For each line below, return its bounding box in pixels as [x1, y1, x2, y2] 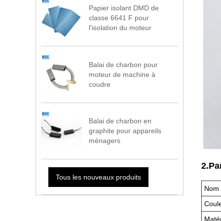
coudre [89, 80, 111, 88]
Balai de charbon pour [89, 60, 158, 69]
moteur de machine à [89, 70, 156, 78]
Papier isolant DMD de [89, 4, 159, 12]
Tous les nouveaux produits [55, 173, 141, 181]
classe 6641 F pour [89, 14, 149, 22]
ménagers [89, 137, 121, 145]
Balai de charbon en [89, 117, 152, 125]
